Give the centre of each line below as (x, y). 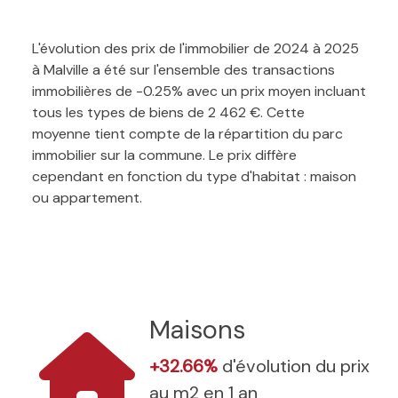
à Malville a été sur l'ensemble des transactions (183, 69)
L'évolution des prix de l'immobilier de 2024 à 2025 (195, 48)
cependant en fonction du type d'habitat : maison (194, 176)
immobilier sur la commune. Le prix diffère (164, 155)
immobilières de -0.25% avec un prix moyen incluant (199, 91)
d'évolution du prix (296, 366)
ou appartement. (87, 197)
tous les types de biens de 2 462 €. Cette (168, 112)
